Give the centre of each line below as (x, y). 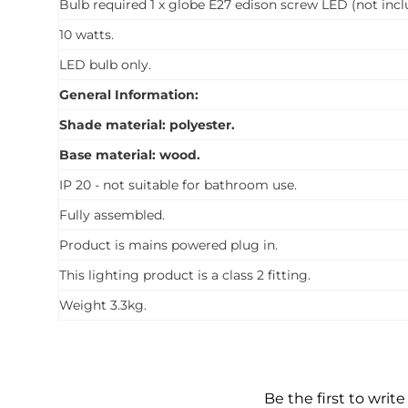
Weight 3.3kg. (103, 306)
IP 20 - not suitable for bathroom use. (178, 185)
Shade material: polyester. (147, 125)
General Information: (129, 95)
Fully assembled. (112, 215)
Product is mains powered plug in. (168, 245)
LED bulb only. (105, 65)
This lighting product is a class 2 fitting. (185, 275)
